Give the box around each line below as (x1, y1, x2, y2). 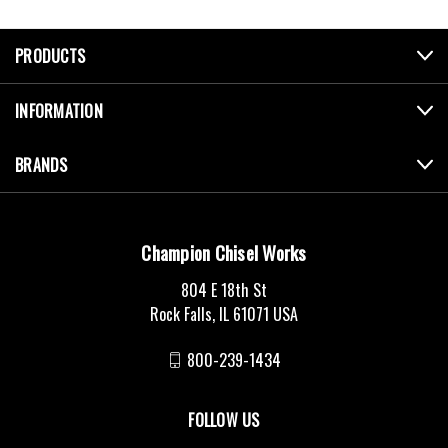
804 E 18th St (181, 278, 267, 302)
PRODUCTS (15, 44, 85, 68)
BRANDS (15, 153, 68, 177)
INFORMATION (15, 99, 103, 123)
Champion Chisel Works (141, 238, 307, 266)
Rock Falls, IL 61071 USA (150, 302, 298, 326)
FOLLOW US (188, 408, 260, 433)
